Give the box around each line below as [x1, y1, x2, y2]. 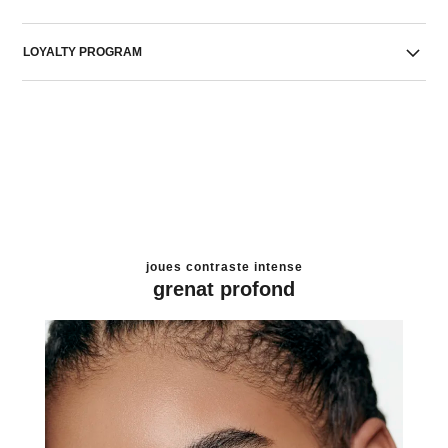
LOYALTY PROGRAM [23, 45, 143, 59]
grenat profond [153, 277, 295, 300]
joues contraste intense [145, 259, 303, 274]
